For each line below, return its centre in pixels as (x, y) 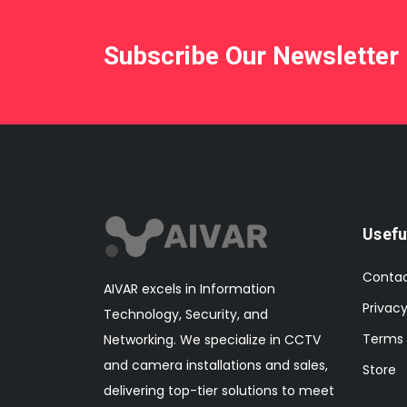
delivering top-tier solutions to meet (219, 390)
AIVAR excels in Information (189, 288)
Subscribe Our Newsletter (251, 56)
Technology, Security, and (186, 314)
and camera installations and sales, (216, 365)
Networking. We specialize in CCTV (212, 339)
